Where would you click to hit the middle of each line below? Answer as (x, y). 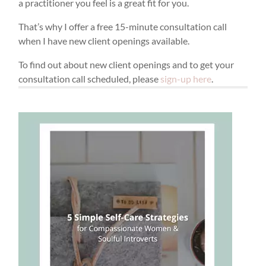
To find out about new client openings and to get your (126, 64)
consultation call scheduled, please (90, 78)
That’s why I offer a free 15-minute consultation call (123, 26)
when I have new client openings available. (104, 40)
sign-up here (186, 78)
